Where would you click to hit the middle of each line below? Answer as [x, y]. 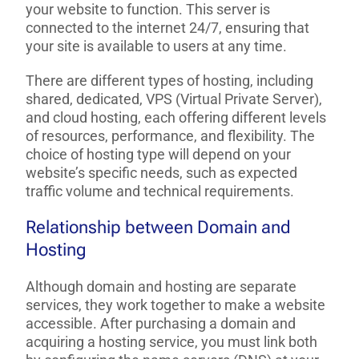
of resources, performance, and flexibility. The [171, 136]
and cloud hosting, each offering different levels [176, 118]
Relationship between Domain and [159, 228]
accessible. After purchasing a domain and [161, 324]
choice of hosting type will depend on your [159, 155]
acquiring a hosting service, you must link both [172, 342]
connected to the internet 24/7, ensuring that [168, 28]
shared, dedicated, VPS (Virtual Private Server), [174, 99]
